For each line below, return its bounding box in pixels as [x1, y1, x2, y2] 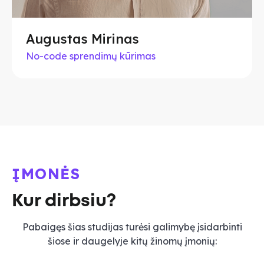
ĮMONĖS [12, 164, 80, 183]
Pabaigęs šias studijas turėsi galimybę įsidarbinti [22, 220, 242, 233]
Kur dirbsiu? [12, 193, 116, 209]
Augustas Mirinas [26, 30, 139, 47]
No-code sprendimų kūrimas [26, 49, 156, 62]
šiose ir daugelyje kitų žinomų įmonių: [47, 235, 217, 247]
